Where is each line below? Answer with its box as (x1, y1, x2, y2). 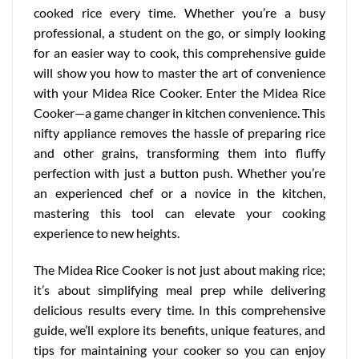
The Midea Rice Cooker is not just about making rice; (34, 261, 325, 277)
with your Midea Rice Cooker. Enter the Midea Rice (34, 85, 325, 101)
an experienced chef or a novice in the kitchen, (34, 185, 325, 201)
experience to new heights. (34, 225, 179, 241)
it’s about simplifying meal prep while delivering (34, 281, 325, 297)
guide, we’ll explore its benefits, (34, 321, 212, 337)
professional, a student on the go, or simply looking (34, 25, 325, 41)
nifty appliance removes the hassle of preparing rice (34, 125, 325, 141)
